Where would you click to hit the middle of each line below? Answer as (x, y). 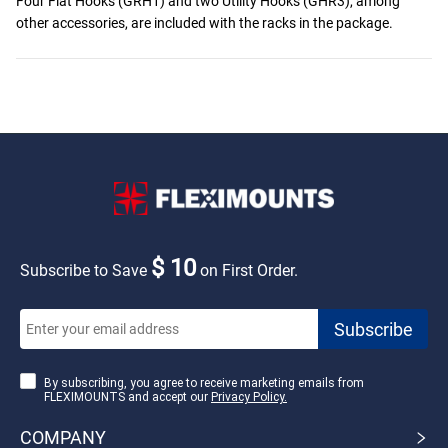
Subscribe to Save (85, 270)
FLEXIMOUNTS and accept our (126, 396)
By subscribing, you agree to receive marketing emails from (204, 382)
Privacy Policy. (249, 396)
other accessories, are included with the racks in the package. (204, 22)
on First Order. (247, 270)
